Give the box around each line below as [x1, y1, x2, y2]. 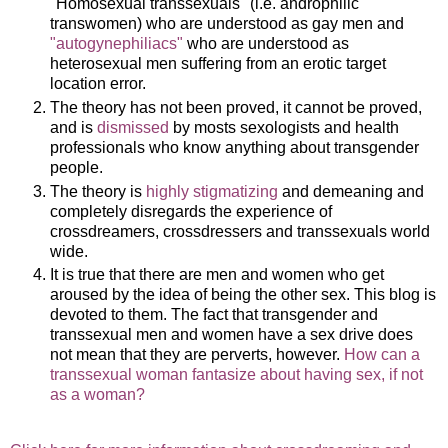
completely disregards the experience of [50, 202, 332, 220]
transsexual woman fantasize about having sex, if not [50, 366, 423, 384]
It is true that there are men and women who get [50, 266, 384, 284]
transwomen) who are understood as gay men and [50, 14, 404, 32]
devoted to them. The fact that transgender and [50, 306, 378, 324]
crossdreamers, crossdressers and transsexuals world [50, 222, 430, 240]
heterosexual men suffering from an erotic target [50, 54, 386, 72]
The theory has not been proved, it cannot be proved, [50, 98, 422, 116]
